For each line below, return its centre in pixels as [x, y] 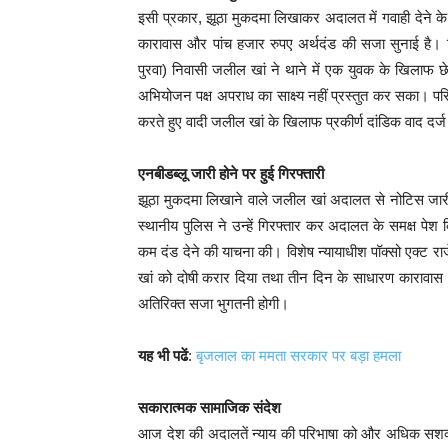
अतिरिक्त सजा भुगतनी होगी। [213, 303]
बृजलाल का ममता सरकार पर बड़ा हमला [298, 355]
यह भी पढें [163, 355]
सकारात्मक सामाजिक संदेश [209, 407]
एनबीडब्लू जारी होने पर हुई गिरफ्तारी [231, 173]
